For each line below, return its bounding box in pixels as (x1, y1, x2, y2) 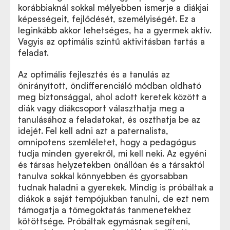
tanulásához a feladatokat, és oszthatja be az (18, 114, 200, 125)
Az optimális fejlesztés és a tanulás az (18, 69, 170, 80)
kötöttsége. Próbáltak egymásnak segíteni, (18, 216, 190, 226)
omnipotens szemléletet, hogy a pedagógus (18, 137, 196, 147)
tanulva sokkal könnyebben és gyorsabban (18, 170, 188, 181)
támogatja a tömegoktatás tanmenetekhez (18, 204, 191, 215)
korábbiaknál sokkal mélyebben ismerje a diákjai (18, 2, 208, 13)
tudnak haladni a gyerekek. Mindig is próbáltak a (18, 182, 214, 193)
